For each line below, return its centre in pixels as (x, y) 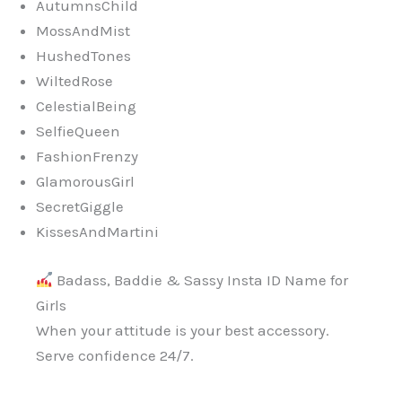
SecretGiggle (80, 207)
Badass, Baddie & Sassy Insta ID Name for (201, 280)
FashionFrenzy (87, 157)
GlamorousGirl (85, 182)
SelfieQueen (78, 131)
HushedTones (83, 56)
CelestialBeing (86, 106)
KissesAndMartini (97, 232)
